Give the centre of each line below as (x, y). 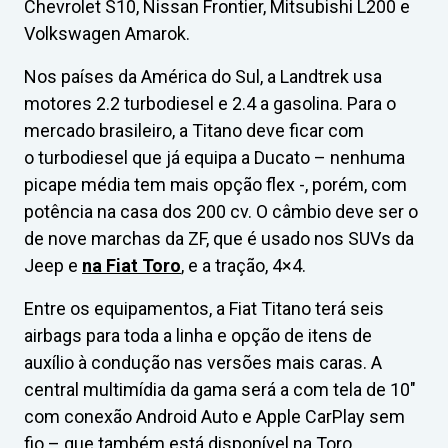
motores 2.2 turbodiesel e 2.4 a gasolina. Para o (210, 103)
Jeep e (53, 265)
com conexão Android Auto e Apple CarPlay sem (214, 416)
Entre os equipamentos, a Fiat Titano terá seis (204, 308)
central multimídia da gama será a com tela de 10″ (220, 389)
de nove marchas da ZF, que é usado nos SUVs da (219, 238)
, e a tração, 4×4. (243, 265)
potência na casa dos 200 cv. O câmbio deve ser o (221, 211)
